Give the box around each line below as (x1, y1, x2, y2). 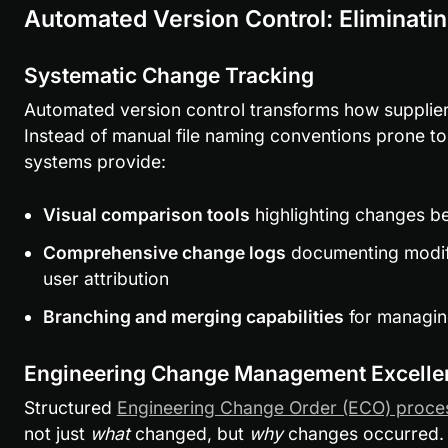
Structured (23, 397, 117, 419)
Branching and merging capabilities (42, 306, 344, 328)
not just (23, 423, 90, 445)
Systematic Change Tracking (23, 63, 314, 89)
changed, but (129, 423, 249, 445)
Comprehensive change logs (42, 242, 286, 264)
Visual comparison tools (42, 204, 250, 226)
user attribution (42, 268, 169, 290)
